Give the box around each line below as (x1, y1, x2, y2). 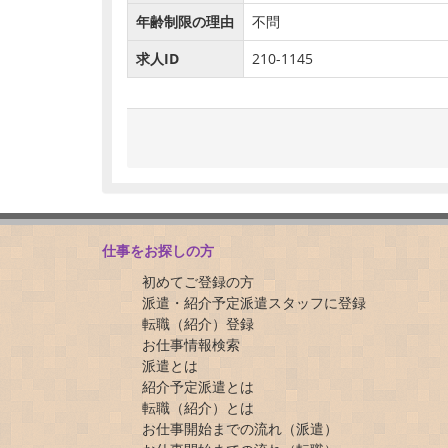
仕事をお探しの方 (102, 241, 214, 260)
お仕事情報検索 (142, 335, 240, 354)
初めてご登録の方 (142, 272, 254, 291)
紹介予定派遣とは (142, 377, 254, 396)
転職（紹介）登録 (142, 314, 254, 333)
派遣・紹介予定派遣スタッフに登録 (142, 293, 366, 312)
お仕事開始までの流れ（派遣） (142, 419, 338, 438)
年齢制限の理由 (136, 12, 234, 31)
